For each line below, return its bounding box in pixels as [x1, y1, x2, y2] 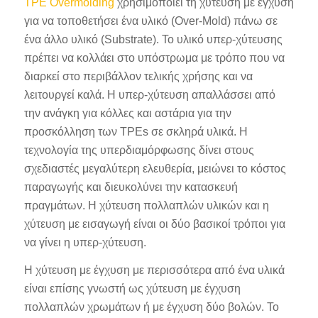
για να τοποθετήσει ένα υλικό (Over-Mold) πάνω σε [23, 14, 278, 27]
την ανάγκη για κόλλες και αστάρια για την [23, 106, 231, 119]
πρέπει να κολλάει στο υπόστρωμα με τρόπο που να [23, 51, 285, 64]
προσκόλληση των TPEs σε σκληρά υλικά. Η [23, 125, 248, 138]
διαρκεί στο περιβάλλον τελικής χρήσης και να [23, 70, 253, 82]
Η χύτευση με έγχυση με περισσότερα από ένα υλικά [23, 264, 285, 277]
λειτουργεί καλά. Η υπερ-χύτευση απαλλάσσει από [23, 88, 275, 101]
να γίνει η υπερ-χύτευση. [23, 236, 146, 248]
